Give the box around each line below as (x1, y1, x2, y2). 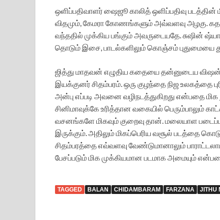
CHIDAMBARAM (114, 186, 161, 193)
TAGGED (57, 186, 82, 193)
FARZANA (166, 186, 194, 193)
